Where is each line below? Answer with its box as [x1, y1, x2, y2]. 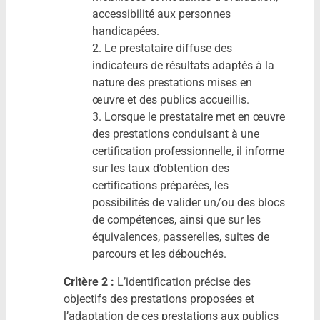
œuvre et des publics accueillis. [91, 92, 249, 106]
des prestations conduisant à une [91, 126, 259, 141]
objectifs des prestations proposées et [63, 291, 254, 306]
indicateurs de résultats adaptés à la [91, 58, 274, 72]
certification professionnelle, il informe [91, 144, 284, 158]
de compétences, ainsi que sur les [91, 212, 261, 226]
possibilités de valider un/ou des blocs [91, 195, 285, 209]
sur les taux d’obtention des [91, 161, 229, 175]
